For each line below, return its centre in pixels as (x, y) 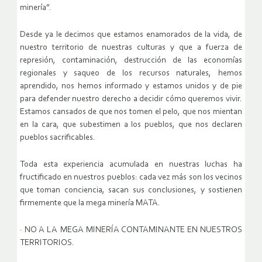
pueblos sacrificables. (58, 138)
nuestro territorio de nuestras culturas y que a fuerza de (131, 48)
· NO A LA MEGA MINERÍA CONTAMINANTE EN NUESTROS (131, 230)
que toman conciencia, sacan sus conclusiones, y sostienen (131, 191)
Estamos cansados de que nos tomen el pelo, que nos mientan (131, 112)
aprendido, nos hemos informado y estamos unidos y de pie (131, 87)
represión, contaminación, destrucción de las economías (131, 61)
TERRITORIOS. (47, 243)
